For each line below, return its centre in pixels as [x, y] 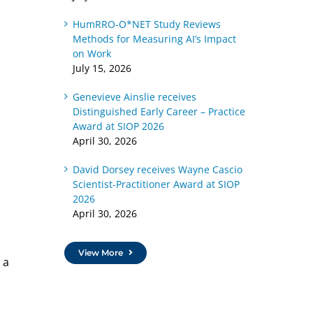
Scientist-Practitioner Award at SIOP [156, 184]
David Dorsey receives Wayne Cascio [157, 169]
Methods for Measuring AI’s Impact [154, 39]
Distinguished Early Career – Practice [159, 111]
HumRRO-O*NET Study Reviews [146, 24]
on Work [92, 53]
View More [100, 253]
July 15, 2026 [102, 68]
